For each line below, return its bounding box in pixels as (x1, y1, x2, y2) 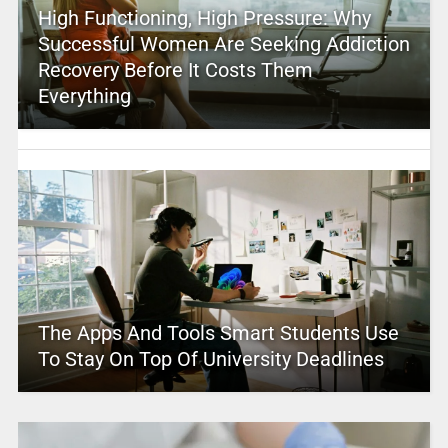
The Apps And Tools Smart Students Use (37, 321, 399, 346)
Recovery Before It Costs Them (37, 58, 313, 83)
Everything (37, 84, 131, 109)
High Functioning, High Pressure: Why (37, 6, 371, 31)
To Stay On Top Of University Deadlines (37, 347, 384, 372)
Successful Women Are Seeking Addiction (37, 32, 410, 57)
